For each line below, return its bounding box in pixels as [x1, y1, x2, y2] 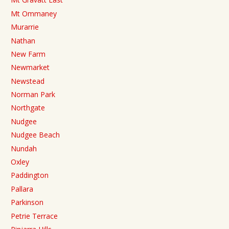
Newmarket [11, 62, 50, 73]
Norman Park [11, 89, 55, 100]
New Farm [11, 49, 45, 59]
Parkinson [11, 197, 43, 208]
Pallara [11, 184, 33, 194]
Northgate [11, 103, 45, 113]
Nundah [11, 143, 37, 153]
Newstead [11, 76, 44, 86]
